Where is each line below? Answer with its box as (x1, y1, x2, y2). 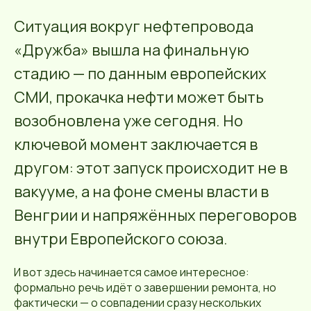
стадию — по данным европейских (14, 63, 267, 84)
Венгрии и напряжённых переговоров (14, 205, 296, 226)
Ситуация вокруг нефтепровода (14, 16, 253, 37)
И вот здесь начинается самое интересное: (14, 264, 249, 280)
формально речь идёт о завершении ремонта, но (14, 280, 276, 295)
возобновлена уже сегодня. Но (14, 110, 243, 131)
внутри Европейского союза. (14, 228, 228, 249)
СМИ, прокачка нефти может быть (14, 87, 264, 108)
